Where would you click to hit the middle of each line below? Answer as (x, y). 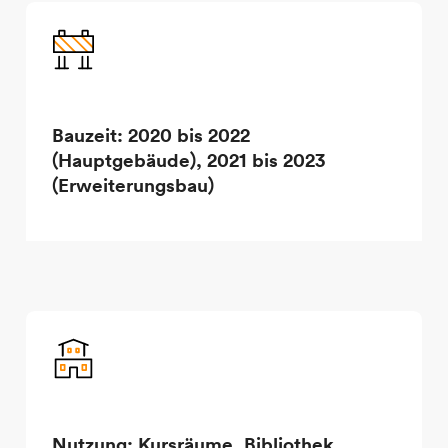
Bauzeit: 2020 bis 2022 (150, 135)
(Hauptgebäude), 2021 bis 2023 (188, 160)
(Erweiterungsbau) (132, 185)
